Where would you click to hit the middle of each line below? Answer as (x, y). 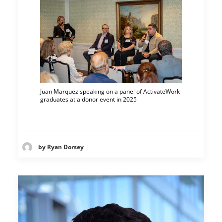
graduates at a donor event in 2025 (88, 99)
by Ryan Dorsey (61, 147)
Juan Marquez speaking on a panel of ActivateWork (110, 91)
